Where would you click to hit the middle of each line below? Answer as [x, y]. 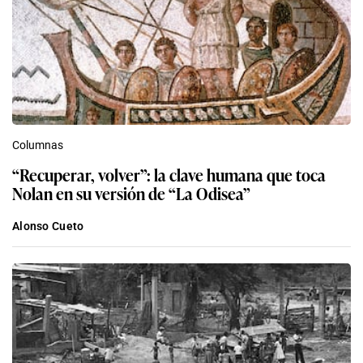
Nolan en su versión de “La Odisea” [131, 192]
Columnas [38, 145]
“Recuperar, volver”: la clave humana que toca [169, 174]
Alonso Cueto [48, 226]
